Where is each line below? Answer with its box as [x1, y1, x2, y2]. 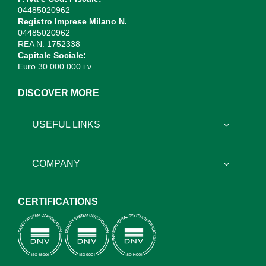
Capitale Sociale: [18, 50, 86, 61]
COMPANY [32, 158, 80, 169]
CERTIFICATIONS [18, 197, 98, 207]
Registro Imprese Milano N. [18, 17, 127, 27]
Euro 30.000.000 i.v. [18, 62, 93, 72]
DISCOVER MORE [18, 88, 99, 99]
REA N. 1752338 [18, 39, 80, 49]
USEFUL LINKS [32, 119, 100, 129]
